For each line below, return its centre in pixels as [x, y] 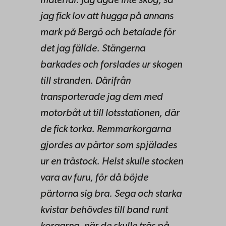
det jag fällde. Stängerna [93, 49]
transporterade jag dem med [102, 97]
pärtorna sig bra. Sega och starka [111, 194]
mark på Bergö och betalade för [108, 33]
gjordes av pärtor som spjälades [109, 146]
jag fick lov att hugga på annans [107, 16]
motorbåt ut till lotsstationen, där [110, 113]
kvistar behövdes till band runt [104, 210]
